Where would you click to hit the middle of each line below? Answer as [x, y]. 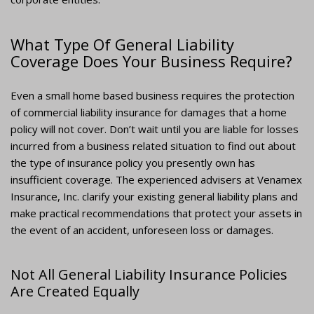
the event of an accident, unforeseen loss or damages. [142, 230]
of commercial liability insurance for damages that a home [149, 112]
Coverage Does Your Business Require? [151, 61]
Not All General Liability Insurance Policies [149, 275]
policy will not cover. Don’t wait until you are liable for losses [155, 129]
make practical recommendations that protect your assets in [156, 213]
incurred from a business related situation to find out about [153, 146]
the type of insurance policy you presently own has [133, 163]
